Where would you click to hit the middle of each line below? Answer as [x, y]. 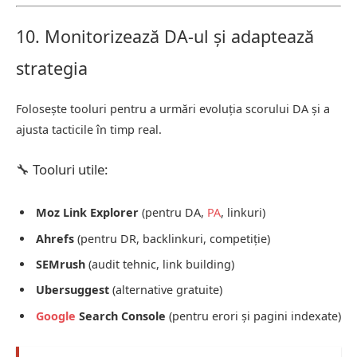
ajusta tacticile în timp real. [89, 130]
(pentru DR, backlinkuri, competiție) [172, 238]
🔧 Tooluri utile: [62, 170]
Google [56, 316]
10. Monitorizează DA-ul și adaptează [165, 37]
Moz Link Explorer [87, 213]
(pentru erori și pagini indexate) [253, 316]
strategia [52, 69]
